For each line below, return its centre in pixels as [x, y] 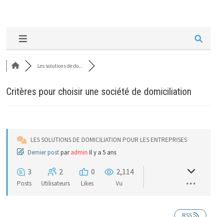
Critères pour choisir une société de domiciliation [99, 92]
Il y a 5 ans [102, 152]
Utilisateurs [55, 183]
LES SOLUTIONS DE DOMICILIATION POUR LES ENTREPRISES [108, 140]
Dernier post [43, 152]
